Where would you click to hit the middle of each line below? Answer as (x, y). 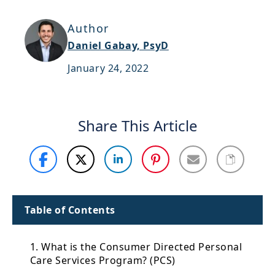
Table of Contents (70, 210)
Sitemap (44, 41)
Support (45, 14)
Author (88, 28)
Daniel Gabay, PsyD (118, 45)
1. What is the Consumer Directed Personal (136, 247)
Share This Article (137, 126)
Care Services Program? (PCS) (103, 260)
